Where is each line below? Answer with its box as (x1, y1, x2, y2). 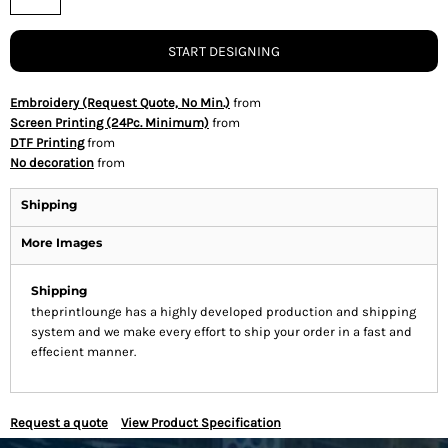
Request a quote (10, 415, 108, 430)
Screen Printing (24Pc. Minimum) (10, 115, 209, 130)
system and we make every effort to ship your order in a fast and (31, 324, 412, 339)
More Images (21, 235, 102, 250)
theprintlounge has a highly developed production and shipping (31, 304, 416, 319)
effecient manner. (31, 344, 136, 359)
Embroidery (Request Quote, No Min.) (10, 95, 230, 110)
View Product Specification (121, 415, 281, 430)
